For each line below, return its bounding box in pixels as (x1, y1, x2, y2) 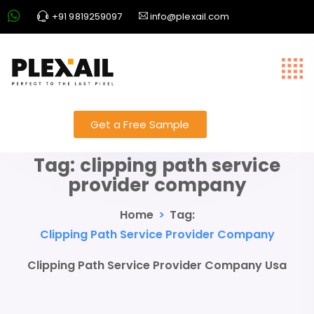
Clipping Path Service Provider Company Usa (27, 257, 287, 273)
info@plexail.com (147, 10, 230, 23)
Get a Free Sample (90, 117, 190, 132)
